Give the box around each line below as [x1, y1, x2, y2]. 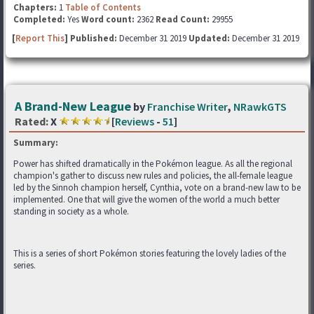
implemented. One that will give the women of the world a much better [13, 193, 280, 205]
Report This [15, 32, 64, 44]
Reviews [115, 114, 154, 128]
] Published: [64, 32, 119, 44]
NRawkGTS [233, 100, 287, 114]
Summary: [13, 137, 58, 149]
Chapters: [13, 1, 59, 13]
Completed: [13, 13, 65, 25]
